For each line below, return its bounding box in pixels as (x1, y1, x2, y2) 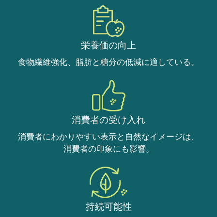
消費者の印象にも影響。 (63, 143, 154, 154)
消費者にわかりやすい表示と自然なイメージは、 (18, 131, 199, 141)
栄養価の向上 (81, 39, 136, 50)
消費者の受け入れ (72, 113, 145, 125)
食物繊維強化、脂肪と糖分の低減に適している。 (18, 56, 199, 66)
